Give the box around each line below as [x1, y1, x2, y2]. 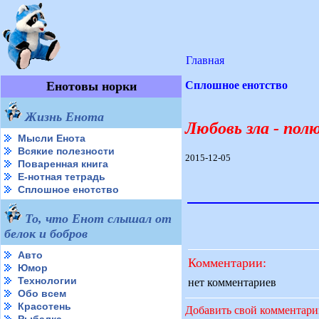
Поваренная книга [18, 158, 108, 169]
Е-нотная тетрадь [18, 171, 105, 182]
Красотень [18, 300, 71, 312]
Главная [186, 54, 224, 66]
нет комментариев [188, 276, 276, 288]
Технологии [18, 275, 77, 286]
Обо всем [18, 288, 66, 299]
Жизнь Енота [25, 110, 104, 124]
